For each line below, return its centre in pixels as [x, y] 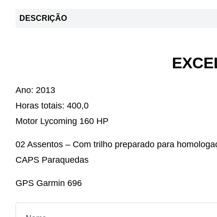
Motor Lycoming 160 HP [62, 121]
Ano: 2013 [35, 90]
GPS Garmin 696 [49, 183]
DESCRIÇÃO [43, 18]
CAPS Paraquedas [52, 160]
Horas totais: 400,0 [52, 106]
